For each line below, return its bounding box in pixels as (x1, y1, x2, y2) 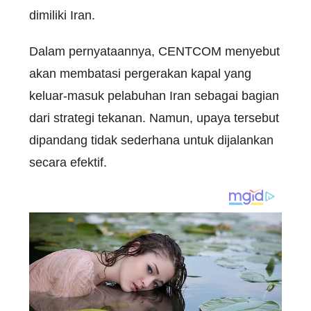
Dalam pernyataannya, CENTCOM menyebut (29, 44, 280, 59)
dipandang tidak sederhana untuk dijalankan (29, 133, 274, 148)
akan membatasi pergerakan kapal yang (29, 67, 251, 81)
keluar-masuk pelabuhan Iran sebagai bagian (29, 89, 279, 103)
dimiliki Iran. (29, 8, 95, 23)
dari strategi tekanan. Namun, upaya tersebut (29, 111, 279, 126)
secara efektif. (29, 155, 107, 170)
